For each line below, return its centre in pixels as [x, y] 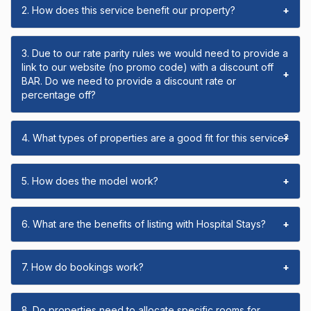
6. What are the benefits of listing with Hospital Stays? [144, 224]
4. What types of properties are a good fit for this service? [155, 138]
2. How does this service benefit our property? [128, 10]
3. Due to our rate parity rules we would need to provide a [155, 53]
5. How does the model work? [90, 181]
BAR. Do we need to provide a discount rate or [129, 81]
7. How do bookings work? [83, 267]
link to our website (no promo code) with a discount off [148, 67]
